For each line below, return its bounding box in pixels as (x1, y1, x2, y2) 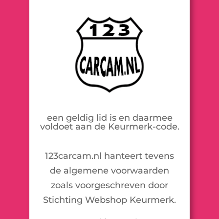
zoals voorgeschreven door (51, 179, 168, 191)
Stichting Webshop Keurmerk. (43, 194, 176, 205)
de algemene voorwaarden (50, 165, 169, 176)
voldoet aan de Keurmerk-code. (40, 121, 179, 132)
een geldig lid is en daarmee (46, 112, 173, 123)
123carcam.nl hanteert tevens (45, 150, 174, 161)
